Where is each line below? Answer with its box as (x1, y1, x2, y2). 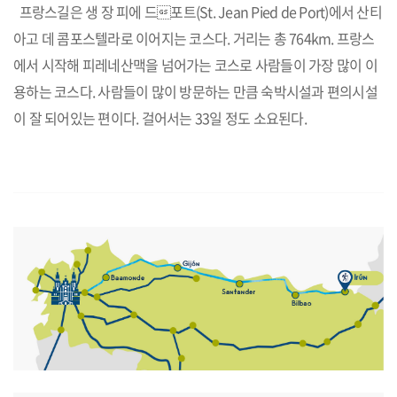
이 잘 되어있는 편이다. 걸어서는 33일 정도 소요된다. (13, 107, 307, 128)
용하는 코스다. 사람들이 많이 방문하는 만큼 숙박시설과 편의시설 (13, 81, 378, 102)
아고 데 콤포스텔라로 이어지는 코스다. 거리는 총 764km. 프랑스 (13, 27, 375, 49)
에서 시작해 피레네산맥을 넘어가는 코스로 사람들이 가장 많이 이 (13, 54, 378, 75)
